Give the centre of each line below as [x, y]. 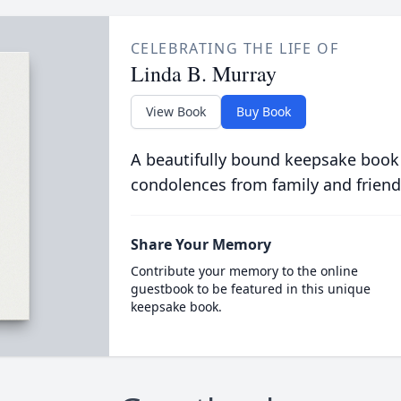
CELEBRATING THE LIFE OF [235, 48]
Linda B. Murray [203, 73]
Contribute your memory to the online [244, 271]
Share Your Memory [200, 244]
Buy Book [263, 111]
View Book [175, 111]
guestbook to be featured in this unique [250, 289]
